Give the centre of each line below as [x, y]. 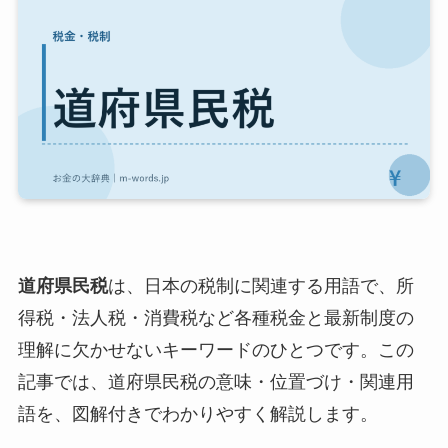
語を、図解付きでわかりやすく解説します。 [197, 414]
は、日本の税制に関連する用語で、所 [260, 286]
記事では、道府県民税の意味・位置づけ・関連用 [215, 382]
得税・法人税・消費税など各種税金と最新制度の [215, 318]
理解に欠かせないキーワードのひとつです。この [215, 350]
